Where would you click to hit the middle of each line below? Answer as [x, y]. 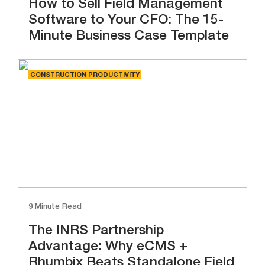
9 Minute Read [55, 207]
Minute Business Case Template [129, 37]
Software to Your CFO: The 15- [126, 21]
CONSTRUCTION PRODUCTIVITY [85, 75]
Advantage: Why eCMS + [108, 247]
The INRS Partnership [96, 231]
